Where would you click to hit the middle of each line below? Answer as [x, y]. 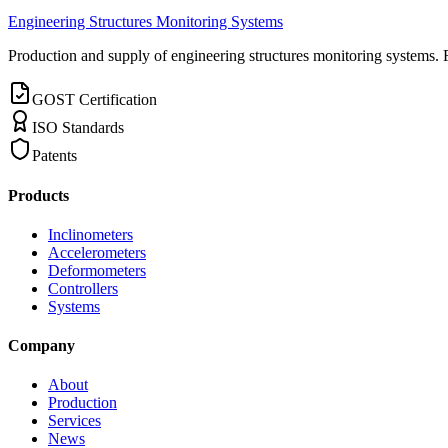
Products [38, 195]
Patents [54, 156]
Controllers [83, 288]
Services [74, 421]
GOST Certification [94, 100]
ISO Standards [78, 128]
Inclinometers [90, 234]
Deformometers [97, 270]
